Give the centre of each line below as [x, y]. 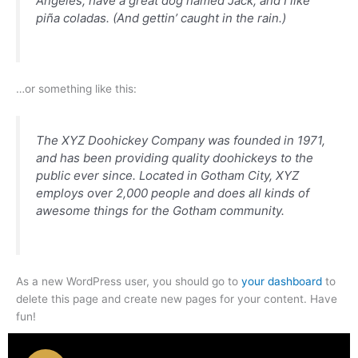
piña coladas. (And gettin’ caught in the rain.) [161, 18]
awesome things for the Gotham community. [160, 210]
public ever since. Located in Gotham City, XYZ [167, 175]
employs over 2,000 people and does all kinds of [173, 193]
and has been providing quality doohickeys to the [175, 157]
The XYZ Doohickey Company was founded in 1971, [181, 140]
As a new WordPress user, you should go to [129, 282]
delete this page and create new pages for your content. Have [177, 299]
